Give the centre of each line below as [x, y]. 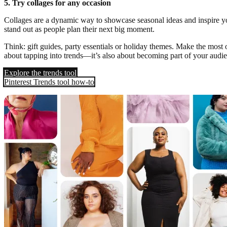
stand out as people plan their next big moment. [79, 29]
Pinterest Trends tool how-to [49, 82]
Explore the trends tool [40, 73]
